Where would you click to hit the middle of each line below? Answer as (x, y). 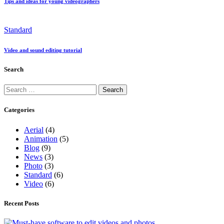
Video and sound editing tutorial (43, 50)
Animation (41, 138)
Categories (19, 110)
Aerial (34, 129)
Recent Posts (21, 203)
